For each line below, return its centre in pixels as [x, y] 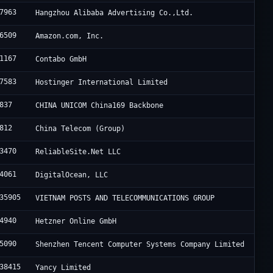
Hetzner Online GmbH [76, 222]
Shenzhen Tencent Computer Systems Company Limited [140, 245]
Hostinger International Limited [102, 83]
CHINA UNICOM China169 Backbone [100, 106]
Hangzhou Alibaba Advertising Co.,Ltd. [115, 13]
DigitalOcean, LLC [72, 175]
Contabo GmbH [61, 59]
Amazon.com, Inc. [70, 36]
